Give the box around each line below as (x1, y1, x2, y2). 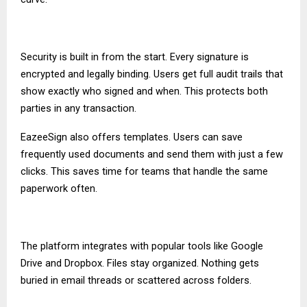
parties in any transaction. (21, 101, 136, 114)
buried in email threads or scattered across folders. (21, 273, 251, 286)
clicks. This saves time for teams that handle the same (21, 164, 268, 177)
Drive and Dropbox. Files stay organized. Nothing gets (21, 256, 259, 269)
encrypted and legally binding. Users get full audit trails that (21, 67, 283, 80)
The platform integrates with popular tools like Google (21, 239, 263, 252)
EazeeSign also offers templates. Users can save (21, 130, 243, 143)
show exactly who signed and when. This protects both (21, 84, 268, 97)
